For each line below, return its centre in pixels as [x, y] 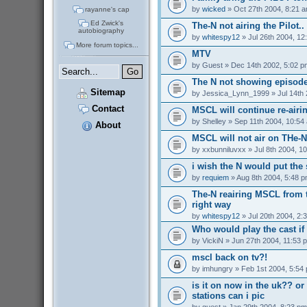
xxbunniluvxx [224, 149]
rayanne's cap [107, 9]
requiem [215, 177]
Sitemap [106, 93]
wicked [213, 9]
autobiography [101, 31]
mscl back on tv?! [229, 257]
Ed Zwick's [107, 23]
